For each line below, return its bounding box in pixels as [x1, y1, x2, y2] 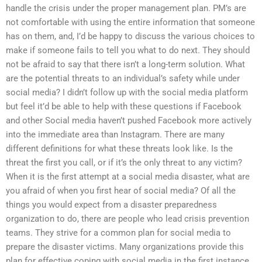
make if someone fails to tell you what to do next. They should [6, 44, 250, 56]
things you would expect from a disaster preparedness [6, 199, 217, 210]
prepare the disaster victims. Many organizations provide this [6, 241, 244, 252]
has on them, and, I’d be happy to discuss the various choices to [6, 30, 255, 42]
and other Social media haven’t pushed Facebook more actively [6, 115, 251, 126]
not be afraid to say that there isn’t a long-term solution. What [6, 58, 245, 70]
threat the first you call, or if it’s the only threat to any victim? [6, 157, 242, 168]
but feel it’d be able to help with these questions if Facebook [6, 101, 242, 112]
